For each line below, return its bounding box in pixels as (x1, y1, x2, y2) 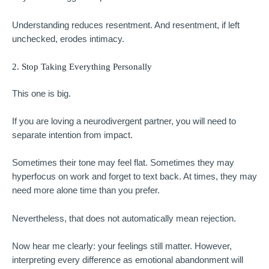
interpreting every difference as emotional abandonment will (12, 255, 243, 265)
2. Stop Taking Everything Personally (12, 61, 152, 71)
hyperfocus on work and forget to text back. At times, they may (12, 172, 257, 182)
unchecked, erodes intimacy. (12, 34, 124, 44)
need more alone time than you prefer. (12, 186, 160, 196)
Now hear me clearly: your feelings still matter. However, (12, 241, 232, 252)
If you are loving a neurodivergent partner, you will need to (12, 116, 236, 127)
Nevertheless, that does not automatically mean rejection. (12, 213, 236, 223)
